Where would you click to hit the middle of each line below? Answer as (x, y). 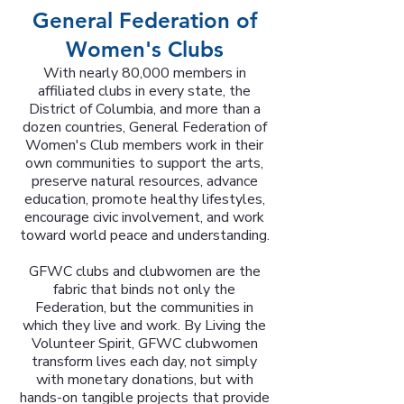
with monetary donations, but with (144, 380)
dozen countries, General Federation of (144, 127)
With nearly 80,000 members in (144, 73)
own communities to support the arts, (144, 163)
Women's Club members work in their (144, 145)
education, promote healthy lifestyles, (144, 199)
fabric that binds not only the (144, 289)
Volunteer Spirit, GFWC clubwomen (144, 344)
